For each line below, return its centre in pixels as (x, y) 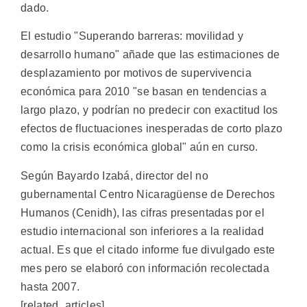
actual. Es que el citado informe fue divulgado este (148, 249)
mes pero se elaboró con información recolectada (145, 268)
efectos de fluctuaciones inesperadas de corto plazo (152, 129)
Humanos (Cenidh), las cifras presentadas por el (143, 212)
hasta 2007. (50, 286)
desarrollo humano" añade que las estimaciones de (150, 55)
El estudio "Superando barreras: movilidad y (132, 36)
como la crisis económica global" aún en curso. (139, 147)
